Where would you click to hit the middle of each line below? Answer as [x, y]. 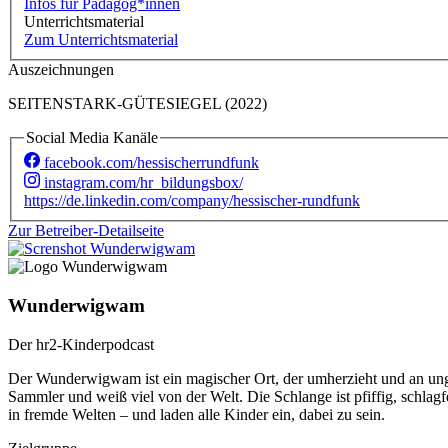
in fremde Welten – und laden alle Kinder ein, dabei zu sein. [196, 414]
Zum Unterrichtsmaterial [101, 39]
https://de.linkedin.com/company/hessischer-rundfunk [192, 201]
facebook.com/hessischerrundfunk [151, 163]
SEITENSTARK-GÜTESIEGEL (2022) [137, 103]
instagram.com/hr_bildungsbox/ [143, 183]
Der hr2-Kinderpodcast [81, 344]
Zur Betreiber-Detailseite [86, 231]
